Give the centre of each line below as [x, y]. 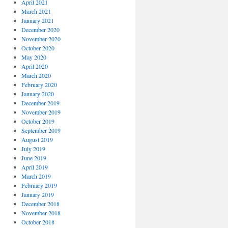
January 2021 [37, 21]
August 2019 [37, 140]
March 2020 [36, 76]
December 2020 [40, 30]
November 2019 [41, 112]
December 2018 [40, 204]
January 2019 [37, 195]
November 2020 [41, 39]
